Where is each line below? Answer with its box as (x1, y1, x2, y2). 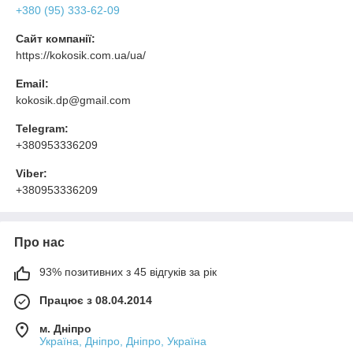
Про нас (14, 236, 65, 249)
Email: (16, 77, 49, 90)
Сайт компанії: (16, 32, 95, 45)
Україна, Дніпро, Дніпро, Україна (39, 335, 206, 347)
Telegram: (16, 122, 69, 135)
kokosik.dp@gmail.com (16, 94, 131, 106)
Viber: (16, 167, 47, 180)
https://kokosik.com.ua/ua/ (16, 49, 146, 61)
